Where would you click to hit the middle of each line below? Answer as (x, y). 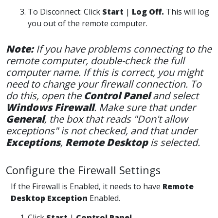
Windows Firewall (50, 107)
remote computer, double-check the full (95, 60)
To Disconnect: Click (65, 11)
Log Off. (149, 11)
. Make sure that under (145, 107)
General (25, 119)
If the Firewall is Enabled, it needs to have (87, 186)
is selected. (175, 142)
